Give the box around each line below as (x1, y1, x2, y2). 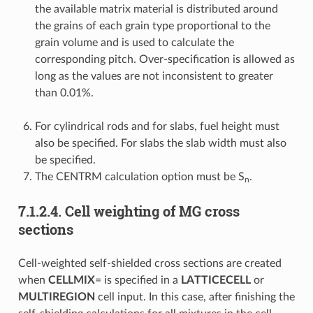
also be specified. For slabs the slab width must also (34, 137, 286, 149)
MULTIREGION (17, 291, 95, 303)
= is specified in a (94, 274, 181, 286)
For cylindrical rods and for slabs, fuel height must (34, 120, 279, 132)
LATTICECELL (180, 274, 251, 286)
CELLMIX (48, 274, 95, 286)
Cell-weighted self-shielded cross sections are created (17, 257, 282, 269)
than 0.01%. (34, 87, 94, 99)
